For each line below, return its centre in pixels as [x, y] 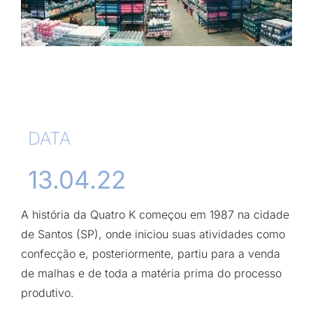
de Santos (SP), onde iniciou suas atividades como [153, 234]
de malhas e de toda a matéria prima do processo [151, 273]
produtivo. [49, 293]
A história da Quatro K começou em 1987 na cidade [155, 214]
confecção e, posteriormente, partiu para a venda [151, 254]
